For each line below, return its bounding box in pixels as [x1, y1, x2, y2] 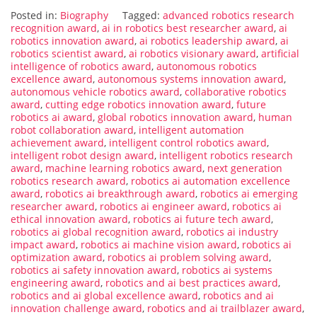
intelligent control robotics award [109, 136, 267, 150]
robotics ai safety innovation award [11, 263, 177, 277]
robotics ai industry [186, 225, 278, 239]
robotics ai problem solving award [108, 250, 269, 265]
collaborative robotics [185, 85, 287, 99]
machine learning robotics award [45, 161, 202, 175]
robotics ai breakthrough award [45, 187, 195, 201]
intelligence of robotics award [11, 59, 151, 74]
